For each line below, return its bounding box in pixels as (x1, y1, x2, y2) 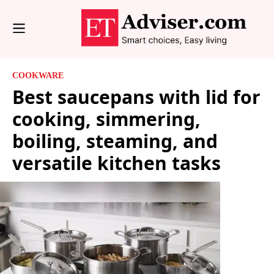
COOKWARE (12, 70, 64, 80)
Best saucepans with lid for (12, 84, 261, 109)
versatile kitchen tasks (12, 150, 221, 176)
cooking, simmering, (12, 106, 201, 131)
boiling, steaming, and (12, 128, 218, 154)
